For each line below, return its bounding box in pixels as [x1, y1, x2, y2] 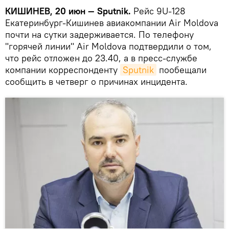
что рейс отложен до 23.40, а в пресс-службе [5, 52, 197, 64]
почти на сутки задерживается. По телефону [5, 28, 194, 40]
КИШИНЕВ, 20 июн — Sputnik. [5, 5, 131, 17]
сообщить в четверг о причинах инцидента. [5, 75, 190, 87]
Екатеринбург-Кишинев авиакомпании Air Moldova [5, 16, 218, 29]
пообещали [156, 63, 207, 76]
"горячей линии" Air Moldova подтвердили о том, [5, 40, 212, 52]
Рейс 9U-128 [131, 5, 186, 17]
